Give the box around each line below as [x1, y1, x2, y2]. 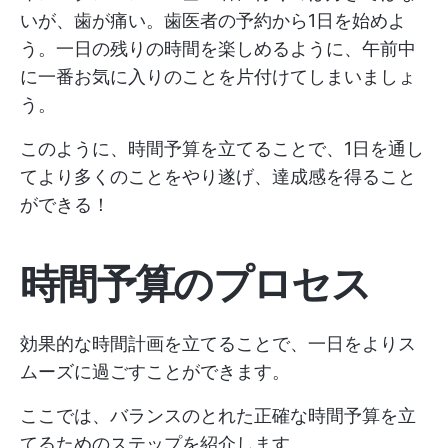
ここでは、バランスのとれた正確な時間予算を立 [20, 405, 416, 426]
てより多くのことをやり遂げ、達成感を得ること [20, 166, 416, 187]
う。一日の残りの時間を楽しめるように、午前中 [20, 38, 416, 59]
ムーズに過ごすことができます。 [20, 361, 290, 382]
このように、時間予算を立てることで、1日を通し [20, 138, 424, 159]
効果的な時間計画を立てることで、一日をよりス [20, 333, 416, 354]
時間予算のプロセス [20, 259, 370, 308]
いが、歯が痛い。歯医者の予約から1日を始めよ [20, 10, 406, 31]
